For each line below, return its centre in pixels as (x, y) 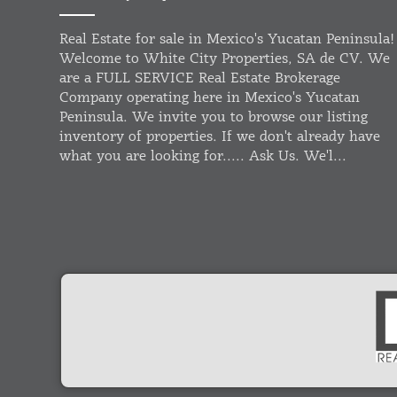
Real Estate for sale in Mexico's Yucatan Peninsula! (227, 40)
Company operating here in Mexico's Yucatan (210, 98)
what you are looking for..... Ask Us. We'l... (203, 157)
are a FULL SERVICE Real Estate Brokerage (200, 79)
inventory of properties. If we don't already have (220, 137)
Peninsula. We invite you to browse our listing (214, 118)
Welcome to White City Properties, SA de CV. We (225, 59)
